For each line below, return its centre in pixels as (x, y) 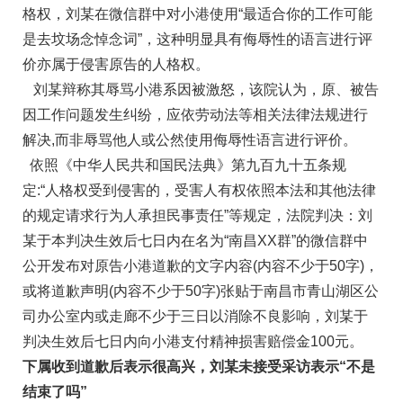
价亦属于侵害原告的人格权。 (116, 65)
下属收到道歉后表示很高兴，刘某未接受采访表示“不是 (199, 367)
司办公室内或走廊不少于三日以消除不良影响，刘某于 (195, 317)
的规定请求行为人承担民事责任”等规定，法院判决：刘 (197, 216)
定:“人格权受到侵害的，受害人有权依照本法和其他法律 (199, 191)
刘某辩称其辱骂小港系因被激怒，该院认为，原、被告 (201, 90)
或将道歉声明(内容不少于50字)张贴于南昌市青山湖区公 (201, 291)
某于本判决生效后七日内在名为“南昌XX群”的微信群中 (195, 241)
